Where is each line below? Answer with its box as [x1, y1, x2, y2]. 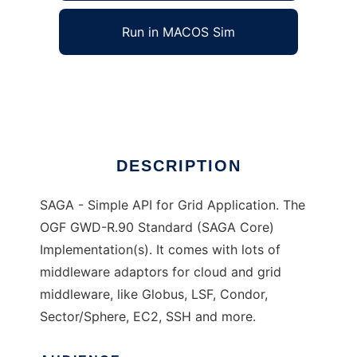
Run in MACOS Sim [122, 24, 235, 41]
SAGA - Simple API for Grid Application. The [40, 197, 305, 214]
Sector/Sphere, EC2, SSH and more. [40, 308, 256, 325]
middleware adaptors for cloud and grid [40, 264, 281, 280]
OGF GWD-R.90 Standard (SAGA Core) [40, 219, 274, 236]
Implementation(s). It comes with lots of [40, 241, 280, 258]
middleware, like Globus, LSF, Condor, [40, 286, 268, 303]
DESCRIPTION [116, 157, 241, 175]
